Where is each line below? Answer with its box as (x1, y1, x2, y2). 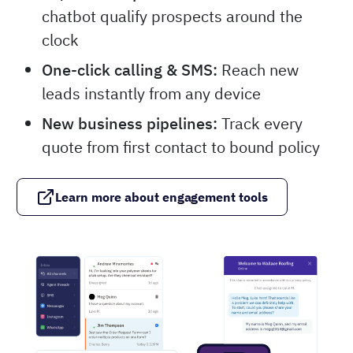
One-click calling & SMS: (42, 59, 217, 81)
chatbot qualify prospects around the (42, 6, 303, 28)
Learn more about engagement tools (55, 189, 269, 206)
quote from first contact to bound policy (42, 136, 320, 158)
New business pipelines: (42, 113, 217, 135)
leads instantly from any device (42, 83, 261, 105)
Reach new (217, 59, 299, 81)
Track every (217, 113, 303, 135)
